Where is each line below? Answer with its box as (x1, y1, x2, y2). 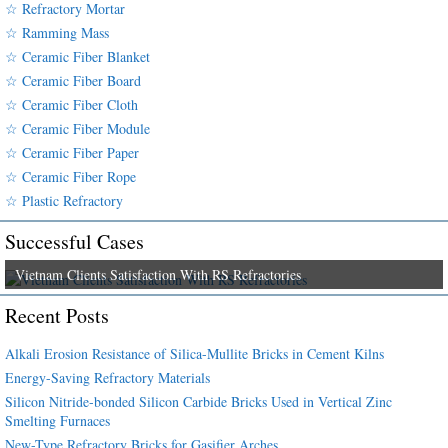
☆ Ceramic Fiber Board (5, 70, 141, 90)
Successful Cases (5, 227, 144, 255)
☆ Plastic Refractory (5, 190, 123, 210)
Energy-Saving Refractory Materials (5, 367, 210, 387)
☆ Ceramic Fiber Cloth (5, 94, 138, 114)
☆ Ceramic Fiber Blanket (5, 46, 150, 66)
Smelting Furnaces (5, 410, 110, 430)
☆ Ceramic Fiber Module (5, 118, 150, 138)
